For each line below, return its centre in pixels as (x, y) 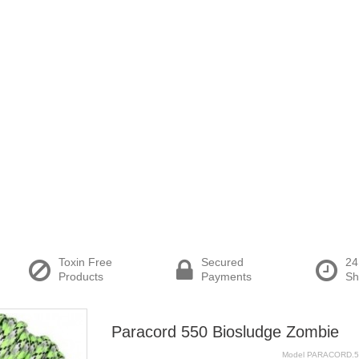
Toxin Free (85, 262)
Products (81, 276)
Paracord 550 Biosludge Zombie (225, 332)
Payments (226, 276)
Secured (222, 262)
